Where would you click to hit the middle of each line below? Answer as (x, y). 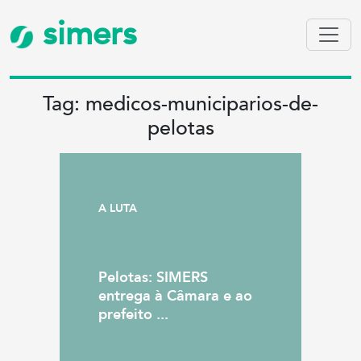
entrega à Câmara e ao (175, 296)
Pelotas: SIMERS (153, 278)
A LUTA (118, 208)
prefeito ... (133, 315)
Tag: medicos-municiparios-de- (180, 104)
